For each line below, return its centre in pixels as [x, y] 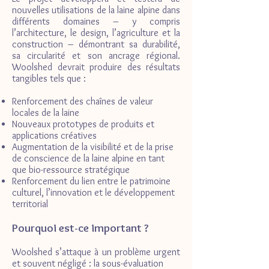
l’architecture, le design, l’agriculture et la [96, 33]
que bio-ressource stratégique [72, 170]
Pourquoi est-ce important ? [80, 228]
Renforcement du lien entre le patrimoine [91, 181]
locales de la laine [47, 113]
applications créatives [56, 136]
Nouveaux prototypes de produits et [83, 124]
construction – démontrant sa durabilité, [96, 44]
